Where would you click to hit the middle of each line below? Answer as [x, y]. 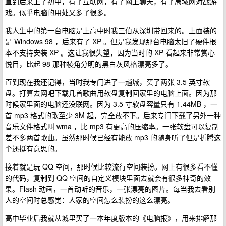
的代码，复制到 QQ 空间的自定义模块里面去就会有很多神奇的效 [108, 178]
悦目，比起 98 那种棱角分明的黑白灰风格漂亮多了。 [89, 64]
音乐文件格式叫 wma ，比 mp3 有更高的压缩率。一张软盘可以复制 [112, 126]
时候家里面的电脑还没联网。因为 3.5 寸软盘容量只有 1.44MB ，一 [111, 104]
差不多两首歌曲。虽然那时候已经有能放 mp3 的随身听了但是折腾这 [113, 137]
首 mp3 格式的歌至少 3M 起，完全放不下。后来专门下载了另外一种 [113, 115]
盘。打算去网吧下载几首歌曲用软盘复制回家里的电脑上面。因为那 [111, 93]
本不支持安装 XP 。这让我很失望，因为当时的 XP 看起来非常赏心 [110, 53]
